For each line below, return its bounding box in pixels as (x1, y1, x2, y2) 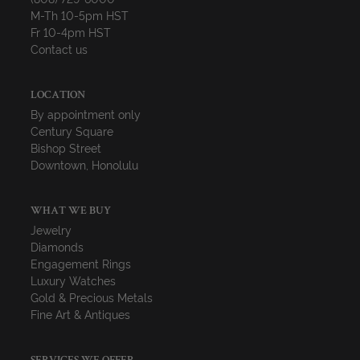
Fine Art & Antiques (31, 306, 131, 321)
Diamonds (31, 239, 84, 254)
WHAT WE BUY (31, 206, 112, 217)
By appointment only (31, 106, 141, 121)
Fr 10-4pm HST (31, 24, 112, 39)
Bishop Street (31, 140, 102, 155)
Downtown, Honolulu (31, 157, 139, 172)
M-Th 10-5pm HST (31, 7, 129, 22)
